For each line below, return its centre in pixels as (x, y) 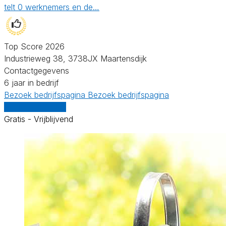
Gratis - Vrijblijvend (39, 119)
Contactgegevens (37, 70)
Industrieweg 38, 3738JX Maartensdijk (75, 58)
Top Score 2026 (34, 46)
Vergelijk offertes (35, 107)
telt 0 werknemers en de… (52, 7)
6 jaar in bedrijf (32, 82)
